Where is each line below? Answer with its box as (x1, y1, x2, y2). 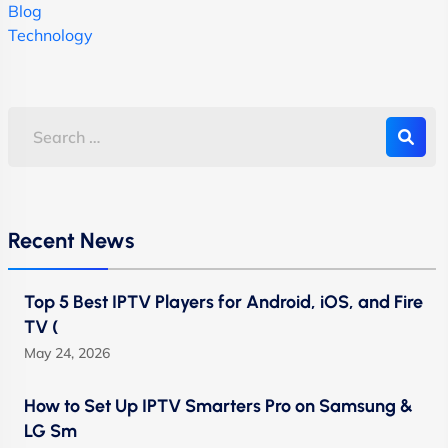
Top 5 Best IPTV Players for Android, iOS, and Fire (24, 290, 423, 313)
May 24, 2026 (24, 343, 110, 362)
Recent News (8, 226, 134, 253)
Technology (8, 24, 93, 45)
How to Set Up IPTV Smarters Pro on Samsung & (24, 394, 413, 417)
